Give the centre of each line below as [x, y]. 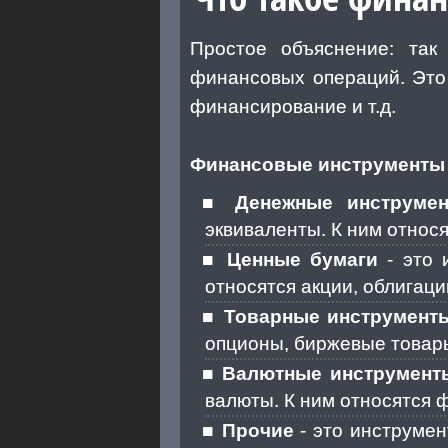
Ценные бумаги [302, 259]
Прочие [257, 430]
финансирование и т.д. [293, 106]
